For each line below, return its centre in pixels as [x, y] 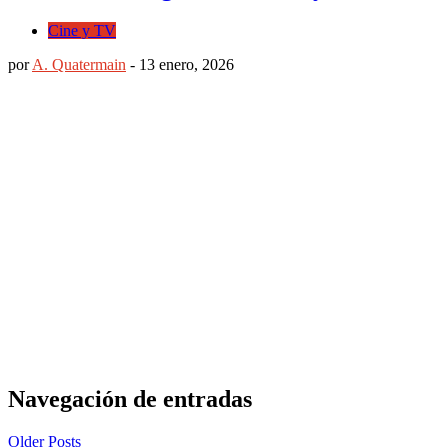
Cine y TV [82, 30]
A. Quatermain [79, 64]
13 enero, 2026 [186, 64]
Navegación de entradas [130, 398]
